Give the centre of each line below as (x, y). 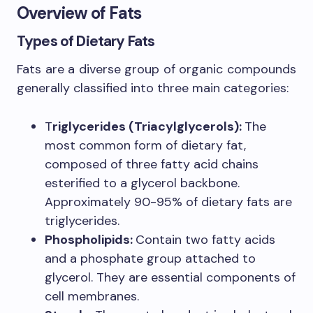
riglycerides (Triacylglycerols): (148, 127)
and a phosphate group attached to (150, 259)
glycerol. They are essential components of (170, 278)
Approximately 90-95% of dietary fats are (168, 202)
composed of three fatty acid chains (152, 165)
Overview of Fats (79, 13)
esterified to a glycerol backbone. (142, 183)
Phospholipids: (90, 240)
